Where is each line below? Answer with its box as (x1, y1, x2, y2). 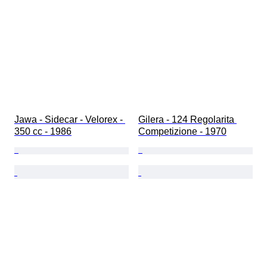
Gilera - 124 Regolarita (138, 114, 237, 125)
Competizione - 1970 (138, 126, 226, 137)
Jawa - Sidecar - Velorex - (14, 114, 125, 125)
